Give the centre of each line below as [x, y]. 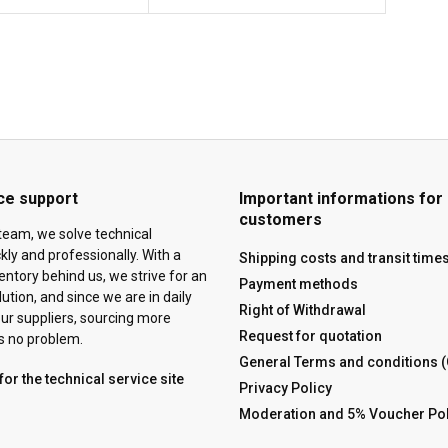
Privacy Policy [285, 388]
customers [280, 220]
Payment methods [298, 284]
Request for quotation [310, 336]
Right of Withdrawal [302, 310]
